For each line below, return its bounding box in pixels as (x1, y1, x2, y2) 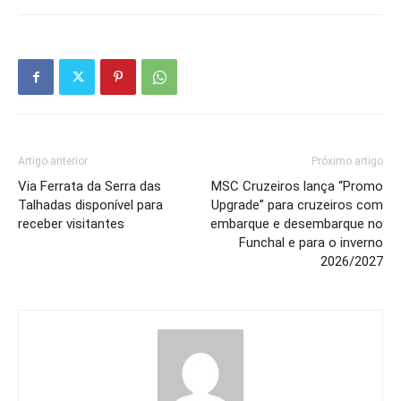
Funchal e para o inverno (239, 235, 383, 252)
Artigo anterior (18, 155, 88, 168)
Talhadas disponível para (18, 197, 163, 214)
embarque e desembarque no (210, 216, 383, 233)
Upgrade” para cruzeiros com (211, 197, 383, 214)
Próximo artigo (311, 155, 383, 168)
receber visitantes (18, 216, 124, 233)
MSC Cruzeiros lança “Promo (211, 178, 383, 195)
